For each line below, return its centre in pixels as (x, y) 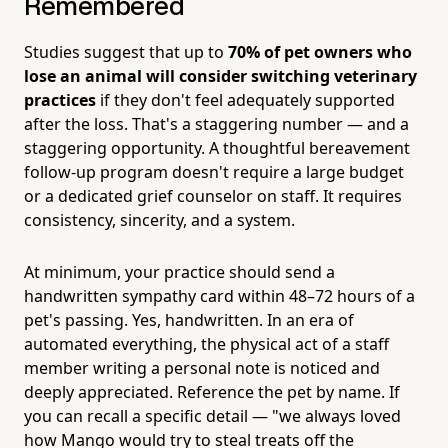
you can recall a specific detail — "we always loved (212, 415)
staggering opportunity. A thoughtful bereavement (217, 147)
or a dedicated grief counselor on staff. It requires (213, 195)
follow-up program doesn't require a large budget (214, 171)
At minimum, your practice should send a (179, 271)
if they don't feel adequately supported (245, 99)
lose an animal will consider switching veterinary (220, 75)
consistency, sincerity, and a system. (159, 219)
